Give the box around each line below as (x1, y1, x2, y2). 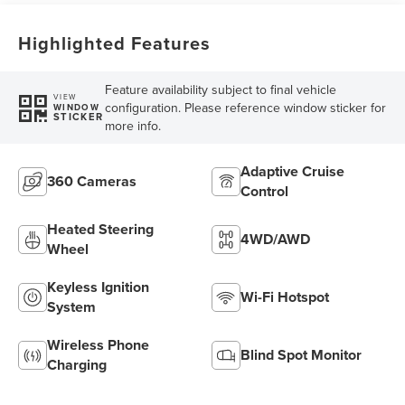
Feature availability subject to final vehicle (104, 80, 336, 99)
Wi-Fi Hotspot (240, 286, 329, 307)
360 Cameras (47, 170, 137, 192)
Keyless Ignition (47, 276, 150, 297)
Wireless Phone (47, 334, 150, 355)
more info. (104, 116, 161, 135)
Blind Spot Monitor (240, 344, 362, 365)
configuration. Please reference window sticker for (104, 98, 386, 117)
